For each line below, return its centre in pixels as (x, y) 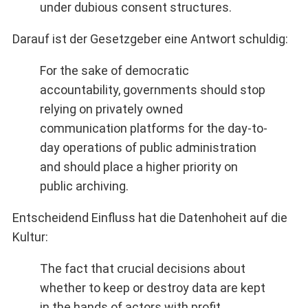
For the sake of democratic (114, 70)
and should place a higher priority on (139, 166)
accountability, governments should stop (153, 89)
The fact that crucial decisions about (143, 268)
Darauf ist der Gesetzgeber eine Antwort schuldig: (150, 38)
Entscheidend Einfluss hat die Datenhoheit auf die (150, 217)
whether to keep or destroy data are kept (153, 287)
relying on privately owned (111, 109)
